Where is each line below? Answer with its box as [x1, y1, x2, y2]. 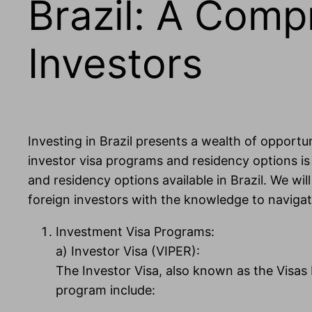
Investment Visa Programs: [56, 224, 214, 240]
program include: [56, 283, 155, 298]
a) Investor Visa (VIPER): [56, 244, 200, 259]
